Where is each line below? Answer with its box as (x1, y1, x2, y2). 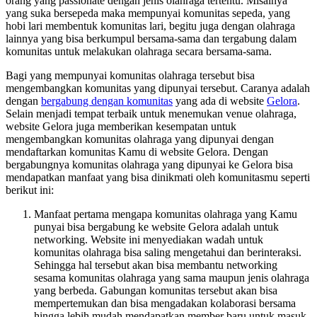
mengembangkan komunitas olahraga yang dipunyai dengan (6, 133, 274, 146)
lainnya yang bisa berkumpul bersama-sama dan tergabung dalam (6, 33, 296, 45)
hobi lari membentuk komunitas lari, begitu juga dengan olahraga (6, 20, 295, 33)
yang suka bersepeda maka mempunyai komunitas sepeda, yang (6, 7, 290, 20)
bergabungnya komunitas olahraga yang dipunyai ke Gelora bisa (6, 158, 293, 171)
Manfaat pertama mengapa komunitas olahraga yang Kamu (34, 208, 297, 221)
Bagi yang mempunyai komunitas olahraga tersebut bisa (6, 69, 255, 82)
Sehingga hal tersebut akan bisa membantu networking (34, 259, 277, 272)
